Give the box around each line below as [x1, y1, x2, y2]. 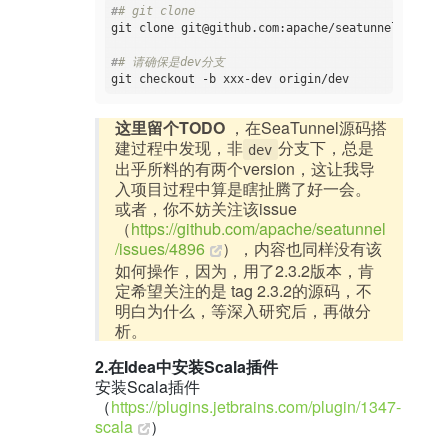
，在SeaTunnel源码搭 [224, 116, 387, 140]
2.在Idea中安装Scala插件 [94, 355, 278, 379]
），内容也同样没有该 [221, 237, 382, 261]
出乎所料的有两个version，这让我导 [114, 157, 375, 181]
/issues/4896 [114, 237, 205, 261]
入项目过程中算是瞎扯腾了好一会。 [114, 177, 371, 201]
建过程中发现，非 [114, 136, 243, 160]
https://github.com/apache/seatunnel [130, 217, 386, 241]
